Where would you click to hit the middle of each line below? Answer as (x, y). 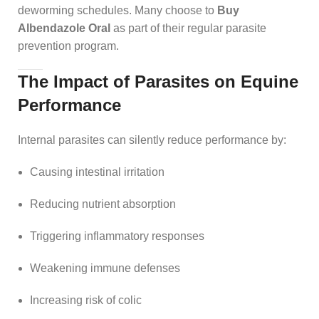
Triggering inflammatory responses (117, 236)
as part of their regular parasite (188, 28)
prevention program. (68, 46)
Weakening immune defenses (105, 268)
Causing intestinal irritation (97, 172)
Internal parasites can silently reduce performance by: (152, 140)
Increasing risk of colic (86, 300)
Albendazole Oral (64, 28)
